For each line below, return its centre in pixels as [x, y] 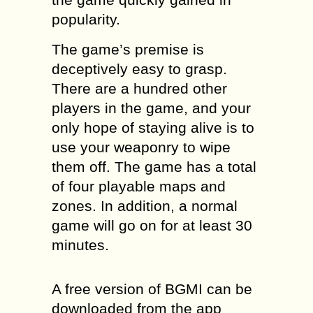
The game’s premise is [128, 49]
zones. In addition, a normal [145, 206]
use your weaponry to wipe [141, 147]
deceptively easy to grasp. [139, 69]
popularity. [86, 19]
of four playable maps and [139, 186]
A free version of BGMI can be [152, 289]
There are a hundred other [139, 88]
